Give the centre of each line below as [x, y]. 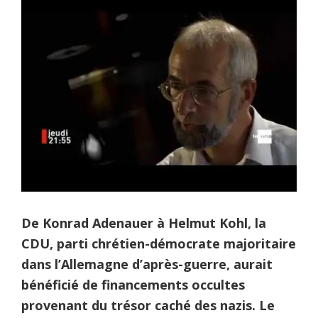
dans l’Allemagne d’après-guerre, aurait [147, 264]
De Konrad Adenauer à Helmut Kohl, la [144, 223]
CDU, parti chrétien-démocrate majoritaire [159, 243]
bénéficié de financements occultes [133, 284]
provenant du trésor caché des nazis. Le [148, 305]
